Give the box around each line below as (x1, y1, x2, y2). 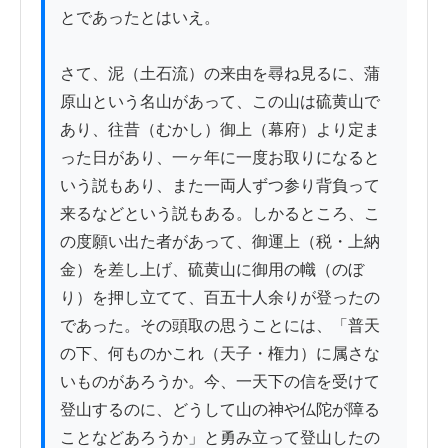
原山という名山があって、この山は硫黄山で (60, 93, 380, 111)
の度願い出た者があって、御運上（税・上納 (60, 233, 380, 251)
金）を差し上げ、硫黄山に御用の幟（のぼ (60, 261, 364, 279)
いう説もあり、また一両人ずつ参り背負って (60, 177, 380, 195)
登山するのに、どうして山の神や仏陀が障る (60, 401, 380, 419)
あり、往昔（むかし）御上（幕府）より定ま (60, 121, 380, 139)
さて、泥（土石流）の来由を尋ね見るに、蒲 (60, 65, 380, 83)
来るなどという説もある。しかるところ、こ (60, 205, 380, 223)
